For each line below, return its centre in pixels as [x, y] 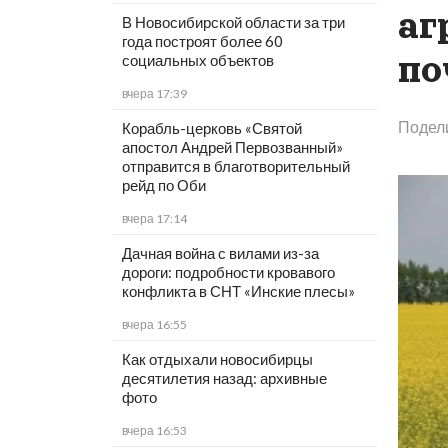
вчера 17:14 [154, 219]
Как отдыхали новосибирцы [217, 359]
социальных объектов [197, 60]
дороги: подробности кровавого [228, 272]
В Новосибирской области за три [233, 22]
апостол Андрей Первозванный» [232, 147]
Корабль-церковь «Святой [211, 128]
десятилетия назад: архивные [224, 378]
